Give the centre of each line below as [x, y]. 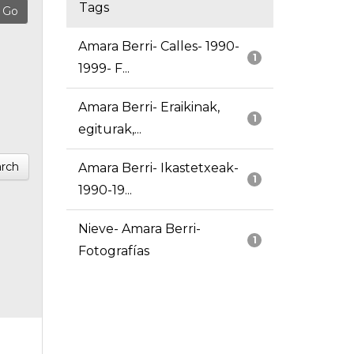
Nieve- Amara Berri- [139, 229]
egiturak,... [109, 130]
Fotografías [113, 251]
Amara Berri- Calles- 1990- [158, 47]
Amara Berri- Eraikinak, [149, 107]
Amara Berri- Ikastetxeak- [158, 168]
